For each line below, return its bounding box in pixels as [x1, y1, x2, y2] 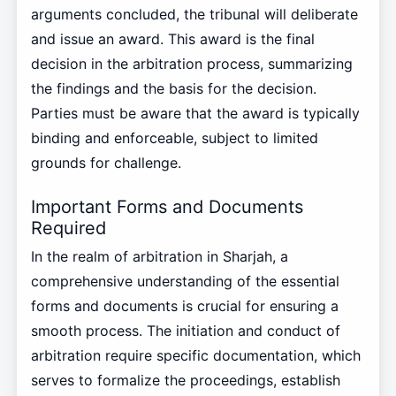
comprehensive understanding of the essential [30, 272, 339, 291]
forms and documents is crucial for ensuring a [30, 297, 339, 316]
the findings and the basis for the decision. [30, 80, 316, 98]
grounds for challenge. [30, 154, 181, 172]
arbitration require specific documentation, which [30, 346, 361, 365]
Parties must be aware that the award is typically [30, 104, 360, 123]
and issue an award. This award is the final [30, 30, 315, 49]
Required [30, 217, 106, 240]
